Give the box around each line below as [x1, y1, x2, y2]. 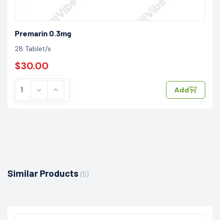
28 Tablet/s [15, 44, 51, 53]
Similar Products [7, 167, 81, 179]
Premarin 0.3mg [15, 28, 71, 38]
